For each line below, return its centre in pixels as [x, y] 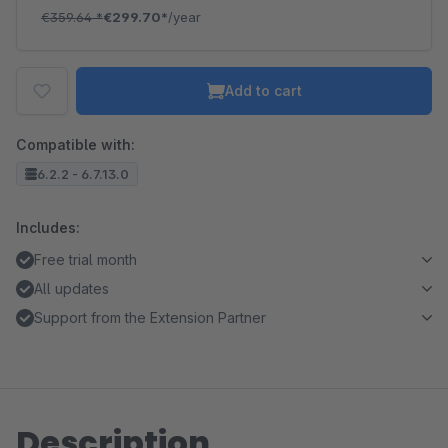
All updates [71, 288]
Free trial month [85, 259]
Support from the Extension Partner [150, 317]
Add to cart [263, 90]
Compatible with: [75, 144]
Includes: [48, 227]
